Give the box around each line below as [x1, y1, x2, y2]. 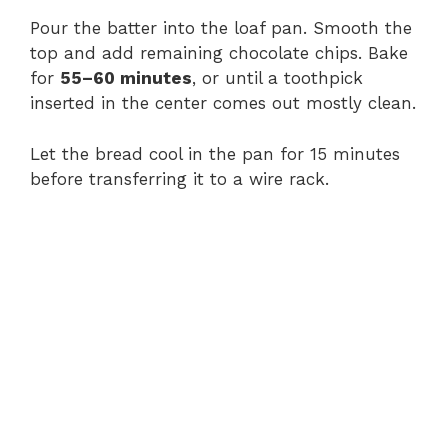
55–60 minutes [60, 68, 192, 89]
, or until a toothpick [192, 68, 363, 89]
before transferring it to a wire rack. [30, 168, 329, 189]
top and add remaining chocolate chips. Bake [30, 43, 408, 64]
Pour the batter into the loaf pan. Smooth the [30, 18, 412, 39]
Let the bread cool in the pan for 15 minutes [30, 143, 400, 164]
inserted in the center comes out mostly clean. [30, 93, 416, 114]
